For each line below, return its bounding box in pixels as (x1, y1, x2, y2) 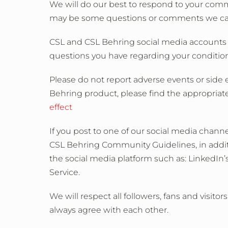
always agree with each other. (49, 205, 168, 215)
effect (49, 102, 72, 112)
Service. (49, 167, 80, 177)
